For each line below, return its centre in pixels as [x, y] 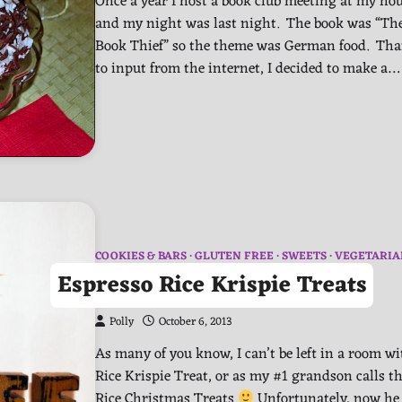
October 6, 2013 [196, 323]
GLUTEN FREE [234, 257]
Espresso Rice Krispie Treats [212, 285]
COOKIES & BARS [141, 257]
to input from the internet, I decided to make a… [247, 69]
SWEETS [304, 257]
